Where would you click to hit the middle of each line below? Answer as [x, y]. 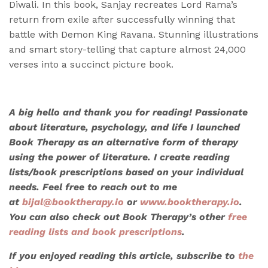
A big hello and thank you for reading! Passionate [128, 112]
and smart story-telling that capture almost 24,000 [127, 49]
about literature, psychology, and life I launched [124, 127]
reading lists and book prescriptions [95, 232]
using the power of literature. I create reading [119, 157]
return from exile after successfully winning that [122, 19]
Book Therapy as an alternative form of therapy [124, 142]
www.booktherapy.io [190, 202]
